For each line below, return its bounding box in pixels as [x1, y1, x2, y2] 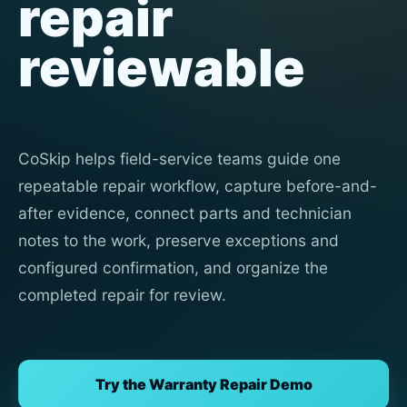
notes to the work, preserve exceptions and [18, 231, 339, 250]
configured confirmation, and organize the [18, 258, 328, 277]
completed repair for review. [18, 285, 226, 304]
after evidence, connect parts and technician [18, 203, 352, 223]
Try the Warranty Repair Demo [94, 375, 313, 393]
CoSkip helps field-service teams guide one [18, 149, 341, 168]
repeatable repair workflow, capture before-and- [18, 176, 377, 195]
